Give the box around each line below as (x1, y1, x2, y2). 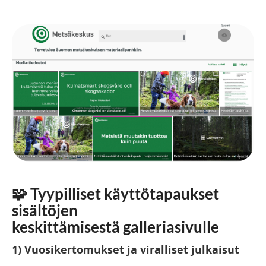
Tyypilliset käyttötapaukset (27, 184, 219, 204)
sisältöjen (12, 201, 78, 220)
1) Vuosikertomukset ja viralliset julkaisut (12, 242, 239, 258)
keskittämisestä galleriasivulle (12, 217, 219, 237)
